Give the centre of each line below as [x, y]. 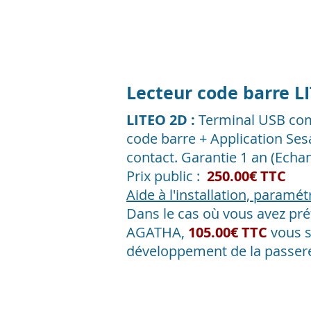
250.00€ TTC [246, 176]
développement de [188, 251]
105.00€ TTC [229, 232]
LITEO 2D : [161, 120]
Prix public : [167, 176]
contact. [154, 157]
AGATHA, [157, 232]
